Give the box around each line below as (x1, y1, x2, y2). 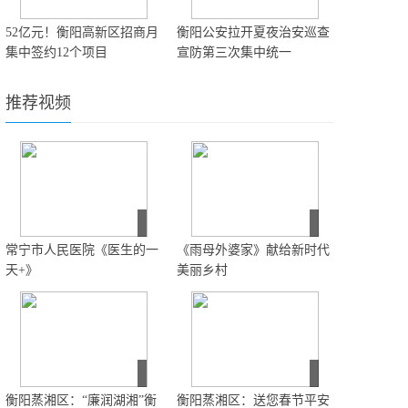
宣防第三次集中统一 (177, 46, 291, 59)
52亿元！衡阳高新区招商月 (5, 25, 158, 39)
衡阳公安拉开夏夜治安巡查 (177, 25, 330, 39)
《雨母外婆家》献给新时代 (177, 243, 330, 257)
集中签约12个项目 (5, 46, 107, 59)
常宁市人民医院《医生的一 (5, 243, 158, 257)
